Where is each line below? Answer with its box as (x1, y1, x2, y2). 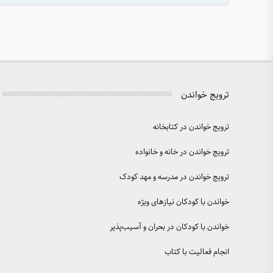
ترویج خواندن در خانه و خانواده (135, 145, 229, 160)
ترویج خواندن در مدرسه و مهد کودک (119, 170, 229, 185)
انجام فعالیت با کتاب (165, 245, 229, 260)
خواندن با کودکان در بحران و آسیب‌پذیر (110, 220, 229, 235)
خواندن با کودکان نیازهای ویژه (138, 195, 229, 210)
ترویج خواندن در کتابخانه (153, 120, 229, 135)
